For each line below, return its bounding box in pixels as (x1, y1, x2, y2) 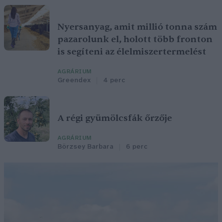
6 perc (126, 143, 147, 151)
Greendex (57, 77, 91, 85)
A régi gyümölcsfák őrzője (57, 112, 172, 124)
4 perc (103, 77, 125, 85)
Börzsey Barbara (57, 143, 113, 151)
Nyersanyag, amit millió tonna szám (57, 21, 217, 33)
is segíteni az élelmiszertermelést (57, 46, 206, 58)
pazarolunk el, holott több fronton (57, 34, 213, 46)
